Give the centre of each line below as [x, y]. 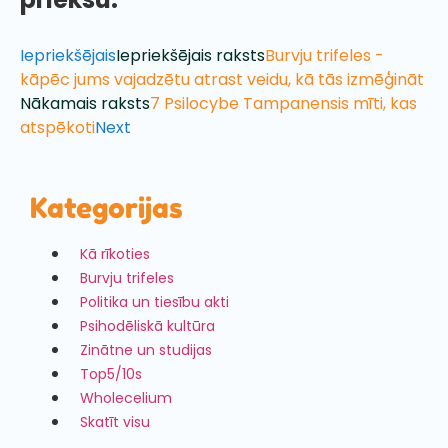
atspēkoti [57, 127]
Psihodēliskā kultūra [147, 325]
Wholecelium [126, 397]
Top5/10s [111, 373]
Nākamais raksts [85, 103]
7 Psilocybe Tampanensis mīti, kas [283, 103]
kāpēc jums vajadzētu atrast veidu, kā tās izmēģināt [222, 79]
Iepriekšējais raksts [190, 55]
